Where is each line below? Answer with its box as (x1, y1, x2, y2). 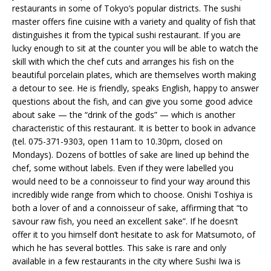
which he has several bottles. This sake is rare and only (12, 241, 226, 253)
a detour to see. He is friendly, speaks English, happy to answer (12, 82, 259, 94)
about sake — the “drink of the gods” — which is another (12, 108, 235, 120)
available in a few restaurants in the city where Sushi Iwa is (12, 255, 241, 267)
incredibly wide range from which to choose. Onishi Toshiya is (12, 188, 253, 200)
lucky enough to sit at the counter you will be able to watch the (12, 42, 258, 54)
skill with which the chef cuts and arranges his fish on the (12, 55, 234, 67)
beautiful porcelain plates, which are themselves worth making (12, 68, 256, 80)
